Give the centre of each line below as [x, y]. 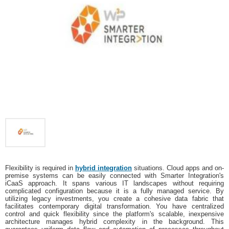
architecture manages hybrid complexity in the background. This [114, 222]
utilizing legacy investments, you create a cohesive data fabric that [114, 199]
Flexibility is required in [40, 168]
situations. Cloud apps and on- [178, 168]
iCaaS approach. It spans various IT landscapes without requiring [114, 184]
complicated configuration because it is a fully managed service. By [114, 191]
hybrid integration [104, 168]
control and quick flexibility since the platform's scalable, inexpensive [114, 214]
